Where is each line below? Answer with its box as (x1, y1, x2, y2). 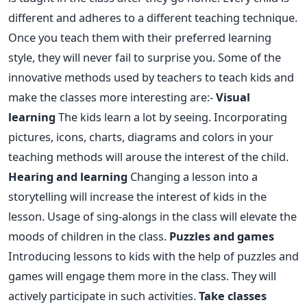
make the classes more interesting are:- (8, 88, 216, 105)
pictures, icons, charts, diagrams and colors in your (8, 128, 273, 145)
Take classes (199, 287, 267, 304)
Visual (216, 88, 250, 105)
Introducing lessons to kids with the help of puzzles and (8, 247, 299, 264)
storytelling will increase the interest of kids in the (8, 188, 267, 204)
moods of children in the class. (8, 228, 169, 244)
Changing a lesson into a (127, 168, 258, 184)
